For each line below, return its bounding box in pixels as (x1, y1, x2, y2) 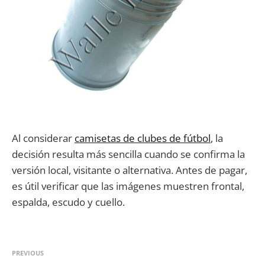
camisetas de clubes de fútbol (75, 131, 211, 146)
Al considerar (12, 131, 75, 146)
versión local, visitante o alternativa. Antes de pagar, (12, 163, 247, 177)
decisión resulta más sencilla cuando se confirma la (12, 147, 245, 161)
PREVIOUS (12, 248, 44, 258)
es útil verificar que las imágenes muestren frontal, (12, 179, 244, 193)
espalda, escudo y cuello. (12, 195, 125, 209)
